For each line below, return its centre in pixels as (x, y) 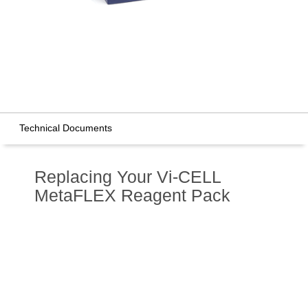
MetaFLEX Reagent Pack (132, 195)
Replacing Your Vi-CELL (127, 176)
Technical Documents (66, 128)
